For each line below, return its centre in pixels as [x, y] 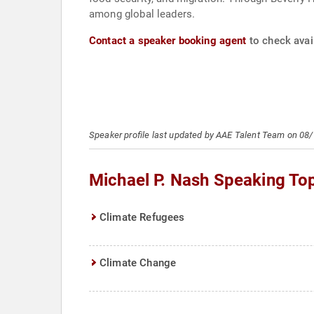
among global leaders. [142, 14]
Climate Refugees [142, 217]
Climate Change [138, 263]
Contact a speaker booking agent [168, 41]
